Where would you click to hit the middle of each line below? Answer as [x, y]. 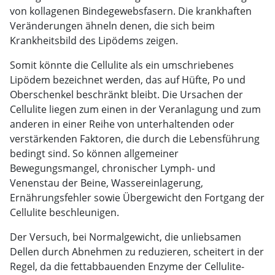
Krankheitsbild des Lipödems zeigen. [94, 40]
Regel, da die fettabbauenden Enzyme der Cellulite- [127, 266]
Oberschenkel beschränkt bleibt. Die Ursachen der [126, 94]
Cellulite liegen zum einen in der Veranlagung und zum [135, 109]
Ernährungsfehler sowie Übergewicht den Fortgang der [137, 197]
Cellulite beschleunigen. [64, 212]
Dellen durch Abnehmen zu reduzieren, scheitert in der [137, 251]
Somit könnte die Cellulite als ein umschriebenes [122, 65]
